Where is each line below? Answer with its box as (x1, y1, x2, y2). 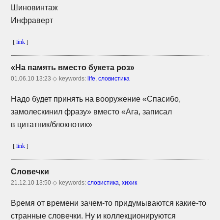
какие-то (176, 198, 207, 207)
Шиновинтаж (11, 3, 58, 12)
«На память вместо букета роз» (11, 63, 135, 72)
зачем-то (81, 198, 113, 207)
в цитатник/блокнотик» (11, 120, 93, 129)
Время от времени (11, 198, 81, 207)
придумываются (112, 198, 176, 207)
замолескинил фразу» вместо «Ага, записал (11, 108, 172, 116)
